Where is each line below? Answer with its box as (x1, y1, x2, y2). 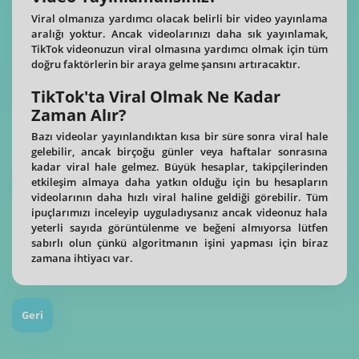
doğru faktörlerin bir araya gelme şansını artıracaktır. (31, 56, 301, 71)
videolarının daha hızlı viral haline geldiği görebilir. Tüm (31, 190, 328, 205)
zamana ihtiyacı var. (31, 251, 133, 266)
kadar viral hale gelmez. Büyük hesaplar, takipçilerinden (31, 159, 328, 175)
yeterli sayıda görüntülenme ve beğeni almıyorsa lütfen (31, 220, 328, 236)
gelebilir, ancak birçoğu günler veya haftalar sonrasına (31, 144, 328, 159)
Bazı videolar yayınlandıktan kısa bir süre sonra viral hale (31, 129, 328, 144)
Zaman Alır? (31, 103, 127, 126)
